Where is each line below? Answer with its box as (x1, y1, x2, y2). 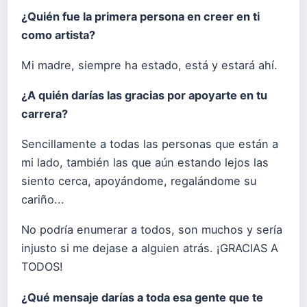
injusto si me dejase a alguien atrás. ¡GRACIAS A (21, 241, 278, 256)
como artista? (21, 27, 95, 42)
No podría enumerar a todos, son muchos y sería (21, 223, 282, 237)
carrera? (21, 107, 68, 121)
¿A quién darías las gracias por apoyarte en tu (21, 88, 267, 103)
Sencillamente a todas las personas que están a (21, 137, 278, 151)
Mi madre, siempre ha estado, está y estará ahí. (21, 58, 278, 72)
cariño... (21, 193, 64, 207)
